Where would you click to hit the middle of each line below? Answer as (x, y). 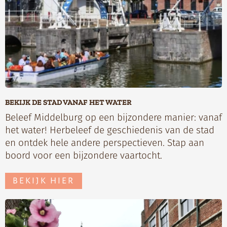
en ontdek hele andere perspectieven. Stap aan (105, 142)
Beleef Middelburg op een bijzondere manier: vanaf (113, 117)
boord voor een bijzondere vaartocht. (84, 155)
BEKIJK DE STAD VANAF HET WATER (68, 103)
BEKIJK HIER (44, 181)
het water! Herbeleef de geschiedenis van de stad (110, 130)
